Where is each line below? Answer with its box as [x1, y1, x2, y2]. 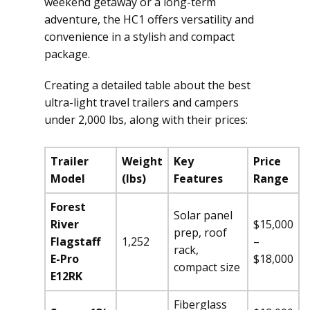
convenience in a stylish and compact [44, 29, 235, 44]
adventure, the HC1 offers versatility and [44, 12, 254, 27]
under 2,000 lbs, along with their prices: [44, 112, 248, 127]
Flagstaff [51, 234, 100, 249]
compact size [174, 259, 240, 275]
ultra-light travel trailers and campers [44, 95, 239, 110]
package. [44, 46, 90, 62]
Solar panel [174, 208, 232, 223]
